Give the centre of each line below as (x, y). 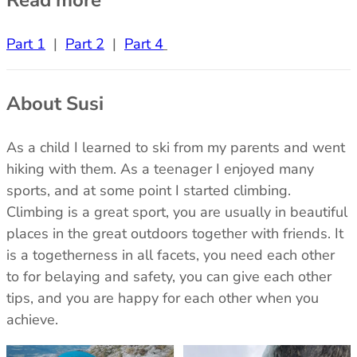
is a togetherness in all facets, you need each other (171, 255)
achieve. (36, 319)
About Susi (55, 103)
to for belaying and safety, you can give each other (169, 276)
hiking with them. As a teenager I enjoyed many (160, 169)
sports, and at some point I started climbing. (149, 190)
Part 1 (26, 43)
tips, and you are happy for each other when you (163, 298)
